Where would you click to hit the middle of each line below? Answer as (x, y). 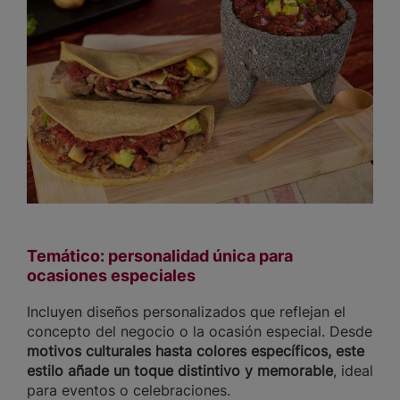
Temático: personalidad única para (160, 256)
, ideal (353, 371)
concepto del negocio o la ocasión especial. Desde (200, 332)
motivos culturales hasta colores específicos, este (196, 351)
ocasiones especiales (111, 276)
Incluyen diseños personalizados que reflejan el (186, 312)
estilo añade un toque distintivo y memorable (180, 371)
